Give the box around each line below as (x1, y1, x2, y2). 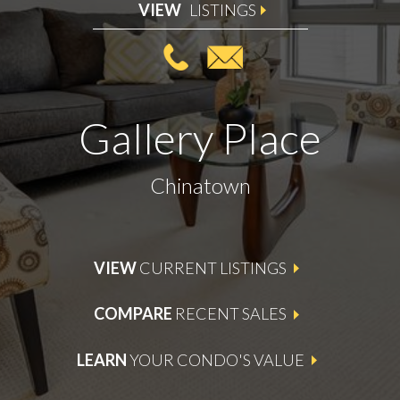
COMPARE (94, 304, 175, 324)
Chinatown (149, 171, 251, 198)
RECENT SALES (175, 304, 287, 324)
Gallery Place (79, 112, 321, 163)
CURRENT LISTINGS (139, 257, 287, 278)
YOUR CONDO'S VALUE (129, 349, 304, 370)
